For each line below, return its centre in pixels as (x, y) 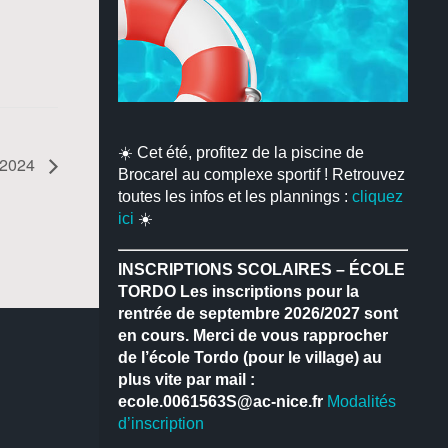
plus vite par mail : (186, 380)
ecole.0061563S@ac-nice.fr (220, 402)
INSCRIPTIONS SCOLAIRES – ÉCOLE (261, 270)
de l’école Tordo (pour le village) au (249, 358)
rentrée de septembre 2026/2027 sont (257, 314)
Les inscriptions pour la (267, 292)
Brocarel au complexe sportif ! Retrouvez (261, 174)
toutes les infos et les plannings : (234, 196)
